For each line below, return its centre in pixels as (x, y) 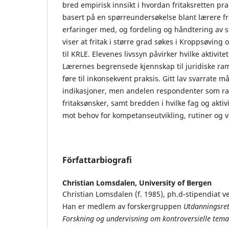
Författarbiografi (97, 160)
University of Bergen (175, 182)
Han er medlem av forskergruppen (123, 206)
